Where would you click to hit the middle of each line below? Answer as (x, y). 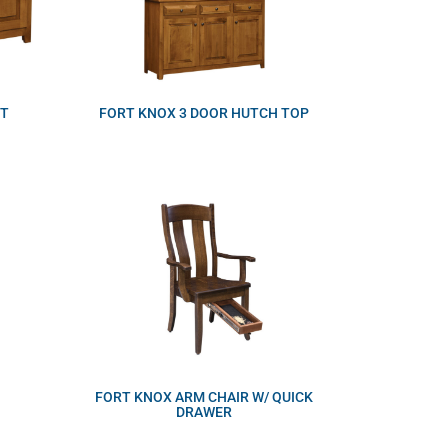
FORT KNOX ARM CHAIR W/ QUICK (204, 396)
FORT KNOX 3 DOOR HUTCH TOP (204, 112)
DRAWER (204, 411)
